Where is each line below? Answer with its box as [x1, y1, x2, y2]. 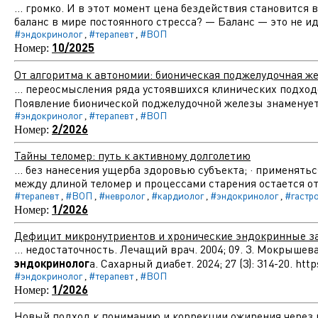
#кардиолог [151, 190, 204, 202]
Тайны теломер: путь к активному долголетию [14, 148, 251, 163]
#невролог [99, 190, 145, 202]
